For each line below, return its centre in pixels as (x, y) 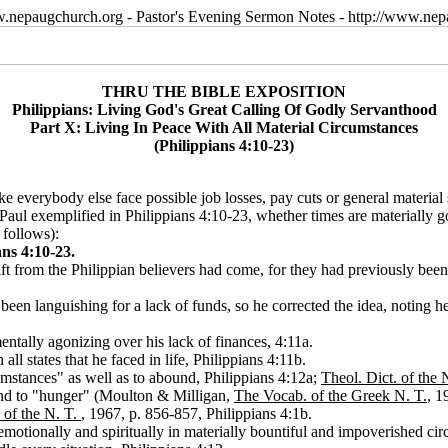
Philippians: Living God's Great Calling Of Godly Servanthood (224, 109)
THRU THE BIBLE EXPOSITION (224, 91)
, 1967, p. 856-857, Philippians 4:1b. (196, 413)
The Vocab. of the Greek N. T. (330, 395)
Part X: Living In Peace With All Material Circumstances (224, 127)
